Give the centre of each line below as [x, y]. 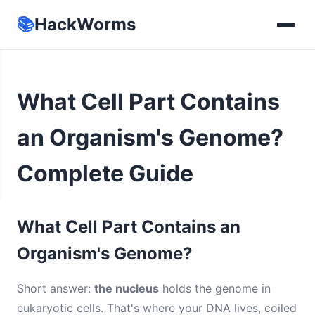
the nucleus [127, 288]
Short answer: [56, 288]
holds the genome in [215, 288]
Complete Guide [105, 173]
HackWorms [85, 24]
